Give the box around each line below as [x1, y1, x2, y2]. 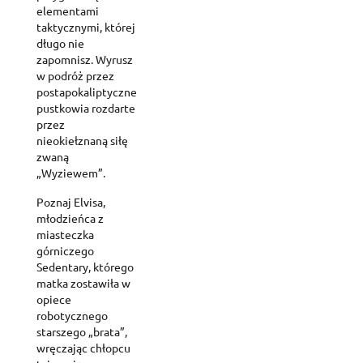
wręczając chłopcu [36, 340, 130, 355]
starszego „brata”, [36, 323, 127, 339]
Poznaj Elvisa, [36, 194, 105, 209]
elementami [36, 2, 99, 18]
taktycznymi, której [36, 19, 135, 34]
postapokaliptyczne [36, 83, 137, 99]
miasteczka [36, 226, 94, 241]
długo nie [36, 35, 84, 50]
